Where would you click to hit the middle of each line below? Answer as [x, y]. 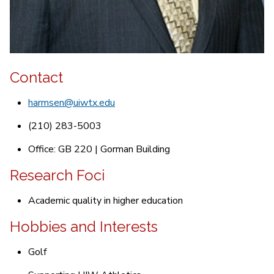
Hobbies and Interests [84, 227]
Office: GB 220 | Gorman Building [99, 150]
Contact [36, 78]
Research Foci [57, 176]
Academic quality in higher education [106, 201]
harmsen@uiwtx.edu [72, 103]
